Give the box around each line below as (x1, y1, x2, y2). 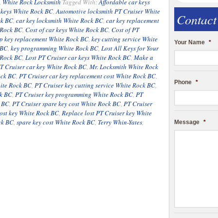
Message (174, 119, 200, 126)
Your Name (174, 39, 205, 46)
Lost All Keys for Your (101, 44, 159, 53)
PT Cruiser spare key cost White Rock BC (12, 99, 121, 108)
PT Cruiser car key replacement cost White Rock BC (19, 72, 156, 80)
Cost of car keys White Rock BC (25, 25, 109, 34)
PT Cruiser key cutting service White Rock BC (35, 81, 155, 90)
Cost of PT (111, 25, 139, 34)
